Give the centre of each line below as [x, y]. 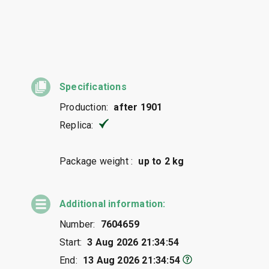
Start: [71, 243]
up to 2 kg [161, 162]
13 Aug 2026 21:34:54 [132, 261]
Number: [77, 225]
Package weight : [96, 162]
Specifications [93, 87]
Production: [84, 107]
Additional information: [113, 204]
